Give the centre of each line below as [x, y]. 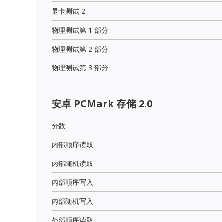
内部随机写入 [72, 201]
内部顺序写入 [72, 182]
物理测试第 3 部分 [80, 67]
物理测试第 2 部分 [80, 49]
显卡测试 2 [68, 11]
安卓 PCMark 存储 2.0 [102, 103]
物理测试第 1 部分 [80, 30]
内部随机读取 [72, 163]
